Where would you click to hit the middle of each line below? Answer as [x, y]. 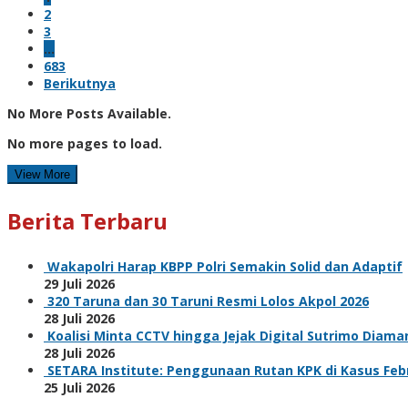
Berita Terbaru [87, 220]
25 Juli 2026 [79, 387]
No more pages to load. [85, 143]
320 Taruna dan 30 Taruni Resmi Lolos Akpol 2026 [208, 301]
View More [42, 174]
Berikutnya [80, 83]
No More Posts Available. [89, 113]
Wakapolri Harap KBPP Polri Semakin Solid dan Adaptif [225, 266]
